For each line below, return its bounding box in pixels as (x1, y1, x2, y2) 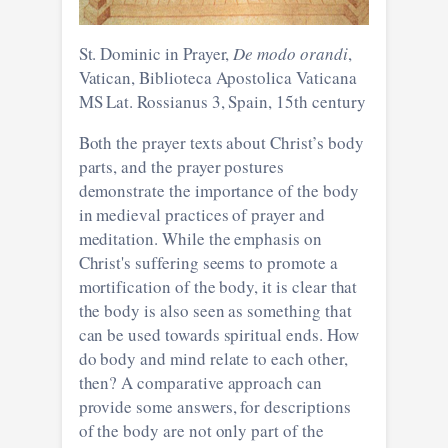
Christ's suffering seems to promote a (78, 250, 338, 274)
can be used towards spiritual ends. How (78, 322, 359, 346)
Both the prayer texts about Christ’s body (78, 130, 364, 154)
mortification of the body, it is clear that (78, 274, 358, 298)
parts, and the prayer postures (78, 154, 285, 178)
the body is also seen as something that (78, 298, 352, 322)
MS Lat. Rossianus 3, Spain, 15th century (78, 89, 366, 113)
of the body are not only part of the (78, 418, 324, 442)
